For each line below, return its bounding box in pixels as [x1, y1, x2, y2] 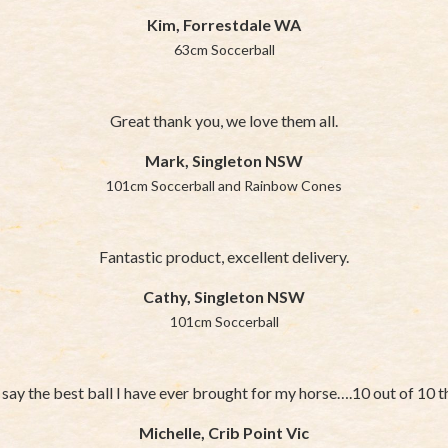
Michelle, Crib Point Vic [139, 422, 309, 442]
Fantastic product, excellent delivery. [99, 246, 349, 266]
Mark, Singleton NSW [145, 150, 303, 170]
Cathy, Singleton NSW [143, 286, 305, 306]
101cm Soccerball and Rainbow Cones [106, 176, 342, 194]
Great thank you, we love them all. [110, 110, 338, 130]
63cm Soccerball [173, 40, 275, 58]
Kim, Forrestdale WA [147, 14, 301, 34]
